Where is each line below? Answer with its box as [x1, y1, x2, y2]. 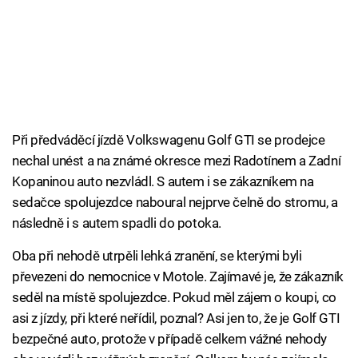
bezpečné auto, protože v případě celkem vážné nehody [12, 331, 328, 348]
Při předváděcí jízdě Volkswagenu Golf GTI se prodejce [12, 132, 325, 149]
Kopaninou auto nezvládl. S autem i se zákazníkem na [12, 173, 314, 190]
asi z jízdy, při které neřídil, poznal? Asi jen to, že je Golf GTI [12, 310, 340, 327]
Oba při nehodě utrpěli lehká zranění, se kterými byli [12, 248, 302, 265]
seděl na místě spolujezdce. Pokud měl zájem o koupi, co [12, 289, 336, 306]
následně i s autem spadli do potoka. [12, 215, 221, 232]
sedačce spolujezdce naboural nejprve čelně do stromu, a [12, 194, 338, 211]
